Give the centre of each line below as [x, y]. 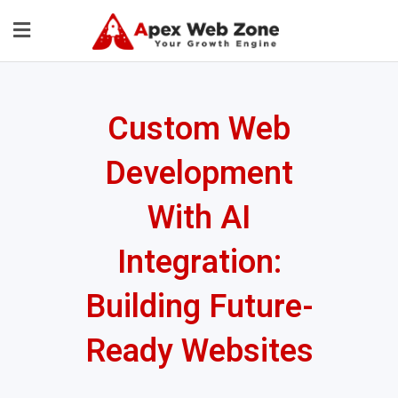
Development [199, 174]
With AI [199, 218]
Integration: [199, 263]
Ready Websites [199, 351]
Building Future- [199, 307]
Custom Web [199, 129]
